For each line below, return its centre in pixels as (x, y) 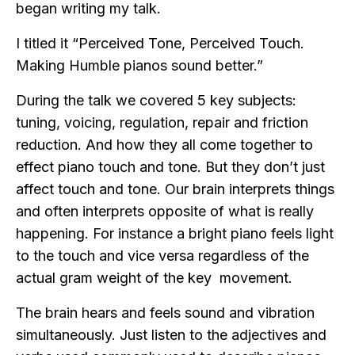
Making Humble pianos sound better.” (139, 66)
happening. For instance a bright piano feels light (175, 234)
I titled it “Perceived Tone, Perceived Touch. (160, 44)
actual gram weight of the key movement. (154, 278)
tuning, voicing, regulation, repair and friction (162, 123)
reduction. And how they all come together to (164, 145)
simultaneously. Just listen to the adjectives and (171, 335)
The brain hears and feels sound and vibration (165, 313)
